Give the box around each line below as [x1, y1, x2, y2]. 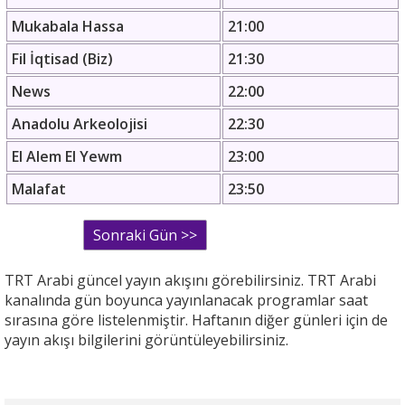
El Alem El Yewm [12, 146, 122, 167]
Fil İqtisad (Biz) [12, 49, 113, 70]
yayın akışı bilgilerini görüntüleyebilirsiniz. [5, 330, 288, 351]
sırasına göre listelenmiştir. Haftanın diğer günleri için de [5, 310, 388, 331]
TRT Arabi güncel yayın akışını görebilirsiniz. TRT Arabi [5, 270, 376, 291]
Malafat [12, 179, 66, 200]
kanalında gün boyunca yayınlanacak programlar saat [5, 290, 368, 311]
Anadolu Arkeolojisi [12, 114, 147, 135]
